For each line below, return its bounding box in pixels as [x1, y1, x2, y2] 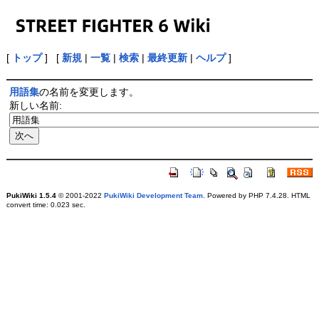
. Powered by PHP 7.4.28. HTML [202, 192, 310, 200]
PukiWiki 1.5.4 [6, 192, 56, 200]
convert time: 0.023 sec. [6, 201, 85, 209]
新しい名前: [9, 100, 62, 112]
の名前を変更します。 [38, 86, 139, 98]
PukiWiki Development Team [103, 192, 203, 200]
